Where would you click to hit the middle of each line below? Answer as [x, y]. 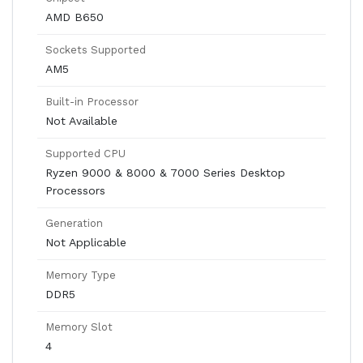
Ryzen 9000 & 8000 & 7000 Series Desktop [165, 173]
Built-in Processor [92, 102]
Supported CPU [85, 154]
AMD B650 [75, 17]
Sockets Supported [96, 50]
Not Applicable [86, 242]
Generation [74, 223]
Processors [75, 190]
